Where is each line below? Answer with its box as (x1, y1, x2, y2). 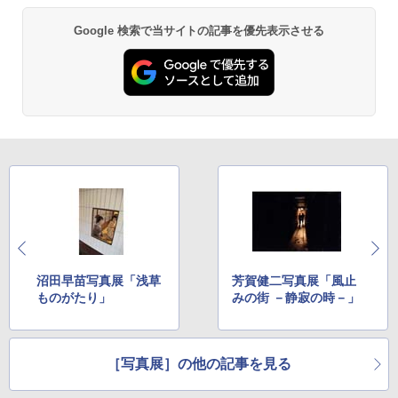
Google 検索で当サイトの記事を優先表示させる (73, 23, 325, 37)
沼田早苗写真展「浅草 (36, 274, 161, 288)
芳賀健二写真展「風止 (232, 274, 357, 288)
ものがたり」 (36, 291, 111, 305)
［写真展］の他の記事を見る (107, 356, 291, 371)
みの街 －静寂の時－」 (232, 291, 361, 305)
